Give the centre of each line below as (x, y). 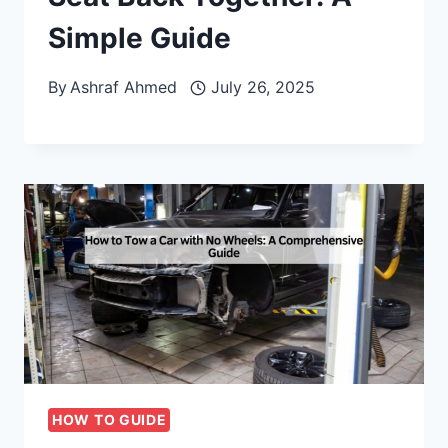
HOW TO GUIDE (109, 420)
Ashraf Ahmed (124, 87)
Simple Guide (139, 38)
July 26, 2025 (262, 87)
